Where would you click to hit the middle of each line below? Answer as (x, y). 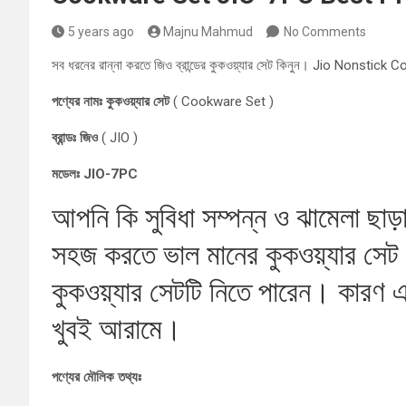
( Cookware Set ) (222, 101)
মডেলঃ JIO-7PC (95, 174)
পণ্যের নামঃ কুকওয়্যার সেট (111, 101)
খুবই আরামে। (117, 329)
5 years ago (101, 32)
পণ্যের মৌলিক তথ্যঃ (97, 377)
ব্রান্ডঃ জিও (77, 138)
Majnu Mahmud (208, 32)
